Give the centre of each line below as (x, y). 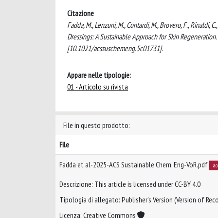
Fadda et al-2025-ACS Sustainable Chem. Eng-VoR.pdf (134, 164)
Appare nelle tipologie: (99, 75)
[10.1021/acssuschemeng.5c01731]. (115, 48)
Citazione (81, 13)
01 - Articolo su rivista (98, 87)
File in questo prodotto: (97, 125)
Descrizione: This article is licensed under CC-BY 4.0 (130, 184)
